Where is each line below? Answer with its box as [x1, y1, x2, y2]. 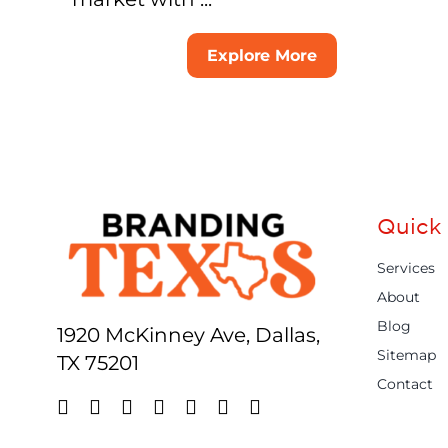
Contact [376, 374, 433, 393]
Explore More [207, 45, 317, 65]
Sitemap [376, 345, 436, 364]
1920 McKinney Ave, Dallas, [56, 322, 320, 347]
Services [376, 258, 435, 277]
